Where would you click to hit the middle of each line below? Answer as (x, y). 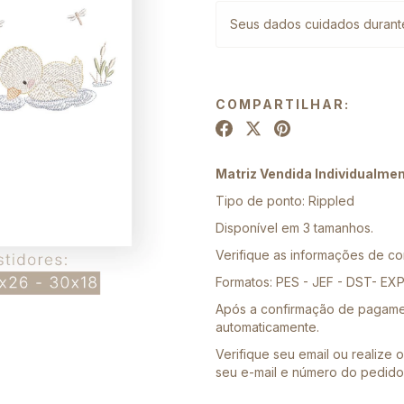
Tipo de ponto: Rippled (285, 200)
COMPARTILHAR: (283, 104)
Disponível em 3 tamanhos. (294, 227)
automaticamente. (267, 326)
